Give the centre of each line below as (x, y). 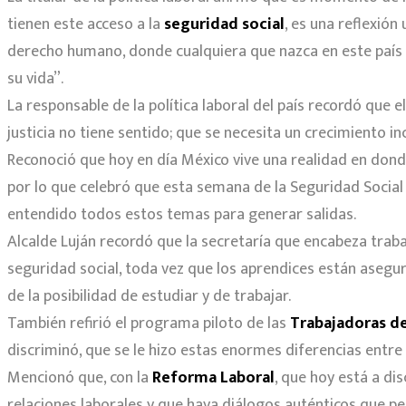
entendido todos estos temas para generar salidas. (182, 214)
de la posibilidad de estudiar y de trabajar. (149, 296)
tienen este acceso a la (86, 24)
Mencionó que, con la (80, 377)
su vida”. (35, 78)
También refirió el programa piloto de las (149, 323)
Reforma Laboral (213, 377)
